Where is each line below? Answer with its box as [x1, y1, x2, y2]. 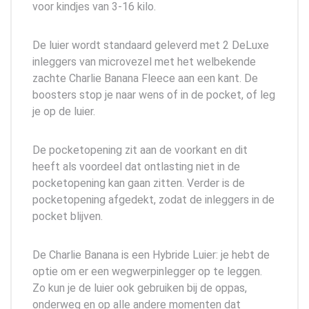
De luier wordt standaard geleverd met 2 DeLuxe [32, 38, 269, 52]
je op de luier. [32, 104, 95, 118]
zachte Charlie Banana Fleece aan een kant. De [32, 71, 258, 85]
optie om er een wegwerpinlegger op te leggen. [32, 264, 262, 278]
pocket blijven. [32, 209, 103, 223]
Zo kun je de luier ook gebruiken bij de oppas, [32, 281, 247, 295]
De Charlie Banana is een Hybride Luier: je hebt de [32, 248, 270, 261]
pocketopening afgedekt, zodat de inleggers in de [32, 192, 275, 206]
